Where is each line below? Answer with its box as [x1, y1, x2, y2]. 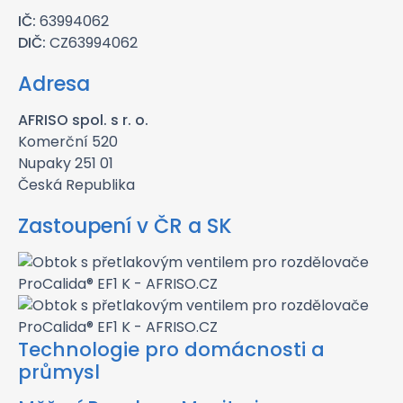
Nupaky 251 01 [18, 153, 113, 174]
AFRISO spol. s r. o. [18, 110, 148, 130]
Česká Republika [18, 175, 135, 195]
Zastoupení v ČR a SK [18, 211, 232, 240]
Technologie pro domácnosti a [18, 336, 325, 363]
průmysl [18, 359, 100, 385]
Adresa [18, 69, 90, 98]
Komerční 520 [18, 131, 118, 152]
